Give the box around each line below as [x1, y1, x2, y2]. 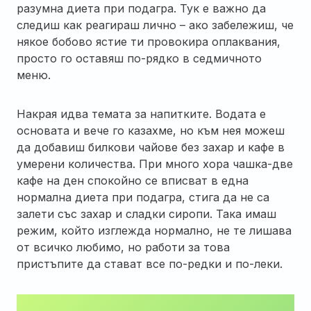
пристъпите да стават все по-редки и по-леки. [17, 256, 283, 271]
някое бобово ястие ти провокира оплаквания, [17, 34, 280, 49]
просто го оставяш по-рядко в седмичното [17, 51, 262, 65]
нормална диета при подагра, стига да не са [17, 190, 269, 204]
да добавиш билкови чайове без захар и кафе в [17, 140, 285, 154]
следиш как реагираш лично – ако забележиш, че [17, 17, 294, 32]
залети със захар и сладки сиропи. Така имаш [17, 206, 276, 221]
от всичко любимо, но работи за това [17, 239, 230, 254]
